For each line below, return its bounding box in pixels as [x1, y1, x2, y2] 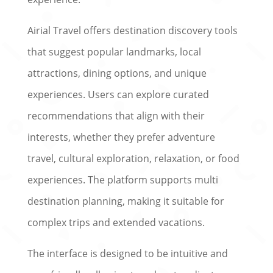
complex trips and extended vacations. [27, 215, 205, 229]
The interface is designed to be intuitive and [27, 246, 228, 260]
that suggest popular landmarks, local [27, 44, 201, 58]
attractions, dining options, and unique [27, 66, 207, 80]
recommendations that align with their [27, 108, 205, 122]
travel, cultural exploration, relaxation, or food [27, 151, 239, 165]
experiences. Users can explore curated [27, 87, 209, 101]
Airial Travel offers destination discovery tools [27, 23, 238, 37]
